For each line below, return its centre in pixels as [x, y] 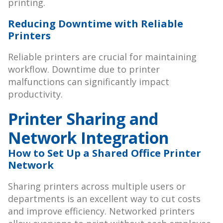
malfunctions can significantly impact [89, 82]
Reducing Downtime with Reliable [96, 24]
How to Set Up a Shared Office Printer [105, 153]
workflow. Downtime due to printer [84, 69]
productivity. [35, 94]
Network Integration [88, 138]
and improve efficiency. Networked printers [101, 211]
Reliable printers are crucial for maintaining [102, 57]
